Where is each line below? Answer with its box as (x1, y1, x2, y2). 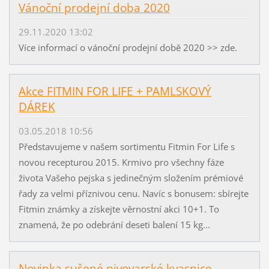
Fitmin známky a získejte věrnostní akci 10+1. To (18, 203, 219, 216)
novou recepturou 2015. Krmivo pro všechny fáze (18, 156, 224, 169)
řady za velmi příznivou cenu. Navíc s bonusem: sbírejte (18, 187, 249, 200)
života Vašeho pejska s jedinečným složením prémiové (18, 172, 243, 184)
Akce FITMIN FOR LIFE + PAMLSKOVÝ (18, 83, 211, 99)
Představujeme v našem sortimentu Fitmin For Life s (18, 141, 235, 153)
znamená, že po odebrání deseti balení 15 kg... (18, 219, 210, 231)
